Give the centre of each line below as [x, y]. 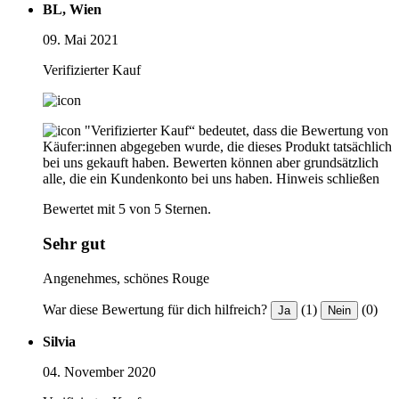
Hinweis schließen [328, 179]
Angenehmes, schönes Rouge [126, 278]
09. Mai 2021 [81, 40]
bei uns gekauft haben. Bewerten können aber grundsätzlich [211, 163]
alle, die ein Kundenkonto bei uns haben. [158, 179]
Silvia [59, 341]
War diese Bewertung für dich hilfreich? [155, 309]
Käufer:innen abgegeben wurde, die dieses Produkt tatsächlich [217, 147]
